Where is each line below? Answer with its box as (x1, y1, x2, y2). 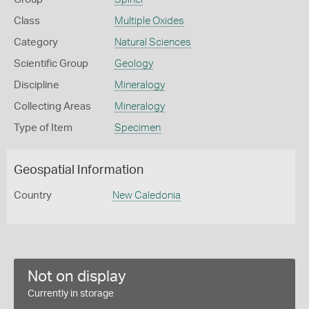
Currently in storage (28, 289, 114, 299)
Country (14, 190, 52, 201)
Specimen (114, 123, 161, 133)
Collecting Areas (14, 101, 91, 112)
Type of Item (14, 123, 72, 133)
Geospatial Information (14, 164, 143, 177)
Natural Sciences (114, 37, 191, 48)
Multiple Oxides (114, 16, 184, 26)
